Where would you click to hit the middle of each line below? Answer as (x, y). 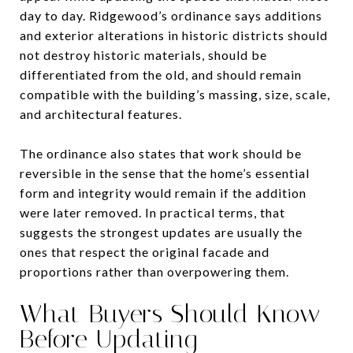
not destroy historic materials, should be (143, 54)
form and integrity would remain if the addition (163, 192)
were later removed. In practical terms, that (152, 212)
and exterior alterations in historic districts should (174, 35)
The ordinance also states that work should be (161, 153)
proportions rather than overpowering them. (154, 271)
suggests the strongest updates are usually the (161, 232)
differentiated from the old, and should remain (161, 74)
